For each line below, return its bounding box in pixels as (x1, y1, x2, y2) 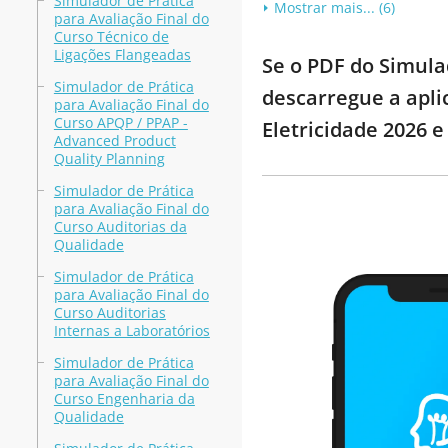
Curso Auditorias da (53, 217, 187, 236)
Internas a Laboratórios (53, 321, 210, 340)
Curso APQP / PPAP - (53, 113, 188, 132)
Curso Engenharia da (53, 389, 195, 408)
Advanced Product (53, 131, 176, 150)
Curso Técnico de (53, 27, 169, 46)
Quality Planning (53, 149, 165, 168)
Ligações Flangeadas (53, 45, 191, 64)
